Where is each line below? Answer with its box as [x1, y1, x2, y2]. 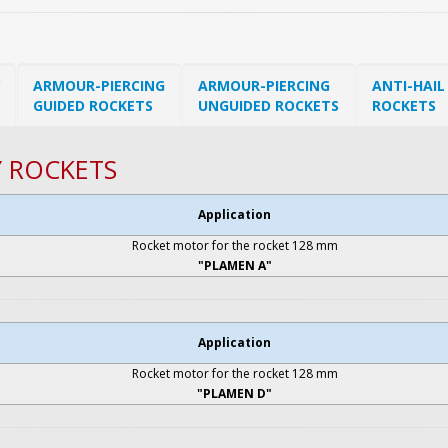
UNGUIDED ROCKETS [198, 96, 339, 116]
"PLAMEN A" [197, 257, 272, 275]
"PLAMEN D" [197, 385, 272, 403]
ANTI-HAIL [372, 76, 445, 96]
